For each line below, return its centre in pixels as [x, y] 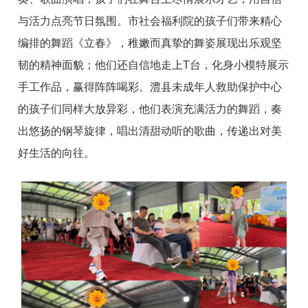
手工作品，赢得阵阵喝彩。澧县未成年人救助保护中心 [150, 87]
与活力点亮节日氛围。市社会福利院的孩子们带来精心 [150, 21]
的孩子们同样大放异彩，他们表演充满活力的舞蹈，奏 [150, 109]
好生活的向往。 [57, 153]
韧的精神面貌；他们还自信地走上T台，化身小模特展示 [154, 65]
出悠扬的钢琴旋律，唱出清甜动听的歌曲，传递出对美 [150, 131]
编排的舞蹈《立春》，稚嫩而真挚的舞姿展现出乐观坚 [150, 43]
